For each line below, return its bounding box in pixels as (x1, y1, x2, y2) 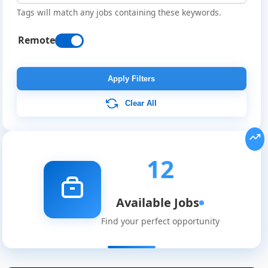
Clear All (125, 98, 157, 108)
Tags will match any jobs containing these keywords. (16, 7, 221, 19)
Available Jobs (116, 194, 200, 211)
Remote (17, 33, 55, 47)
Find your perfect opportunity (100, 215, 220, 227)
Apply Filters (108, 74, 156, 84)
